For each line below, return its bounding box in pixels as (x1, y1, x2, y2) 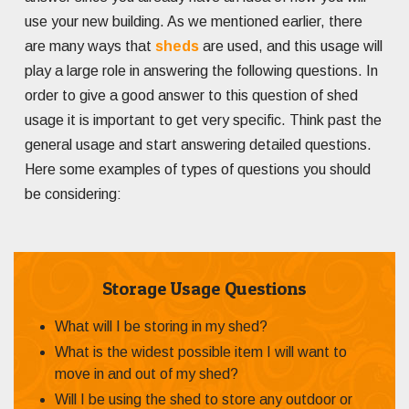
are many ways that (25, 37, 155, 54)
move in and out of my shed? (55, 365, 238, 382)
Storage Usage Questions (102, 277, 307, 299)
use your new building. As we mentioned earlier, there (25, 13, 362, 29)
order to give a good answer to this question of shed (25, 87, 358, 103)
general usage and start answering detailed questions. (25, 136, 372, 152)
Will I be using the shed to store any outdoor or (55, 391, 352, 407)
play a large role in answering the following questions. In (25, 62, 378, 79)
